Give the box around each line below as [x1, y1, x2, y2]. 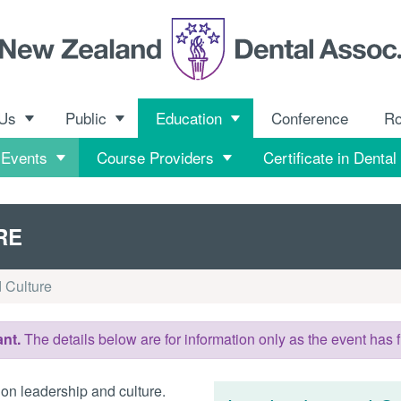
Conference [270, 107, 348, 130]
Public [64, 107, 107, 130]
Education [155, 107, 222, 130]
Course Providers [96, 146, 214, 169]
